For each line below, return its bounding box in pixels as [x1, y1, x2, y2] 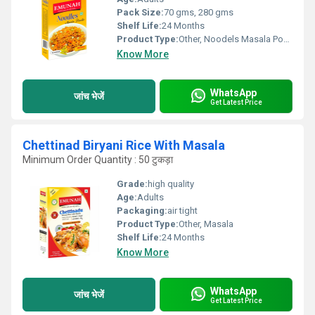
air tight [167, 205, 198, 216]
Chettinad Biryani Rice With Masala [22, 138, 225, 153]
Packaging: [117, 205, 167, 216]
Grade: [117, 179, 148, 189]
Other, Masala [179, 219, 233, 229]
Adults [137, 192, 164, 202]
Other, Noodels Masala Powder [179, 34, 283, 44]
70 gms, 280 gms [164, 7, 233, 18]
